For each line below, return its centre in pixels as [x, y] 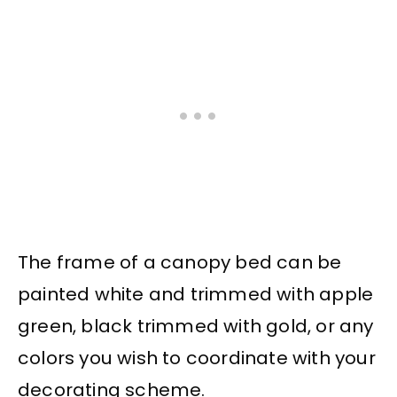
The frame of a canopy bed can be [180, 262]
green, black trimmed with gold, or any [196, 326]
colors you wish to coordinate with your [197, 358]
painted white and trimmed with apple [196, 294]
